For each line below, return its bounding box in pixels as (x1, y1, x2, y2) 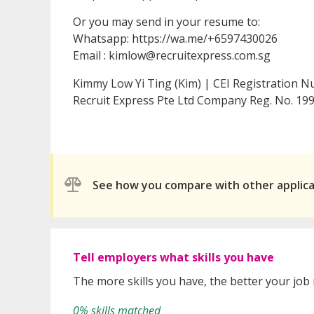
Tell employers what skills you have (73, 249, 274, 265)
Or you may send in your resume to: (73, 13, 260, 29)
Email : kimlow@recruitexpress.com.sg (73, 47, 271, 63)
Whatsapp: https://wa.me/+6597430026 (73, 30, 280, 46)
